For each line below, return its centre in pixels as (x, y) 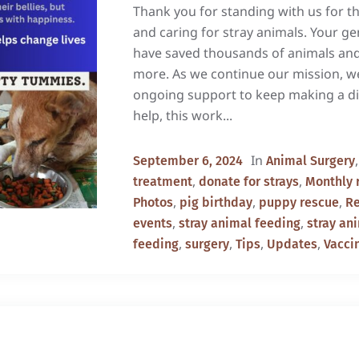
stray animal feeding (239, 223)
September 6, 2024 (188, 161)
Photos (153, 202)
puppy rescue (298, 202)
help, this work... (182, 115)
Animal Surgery (310, 161)
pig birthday (216, 202)
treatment (162, 182)
